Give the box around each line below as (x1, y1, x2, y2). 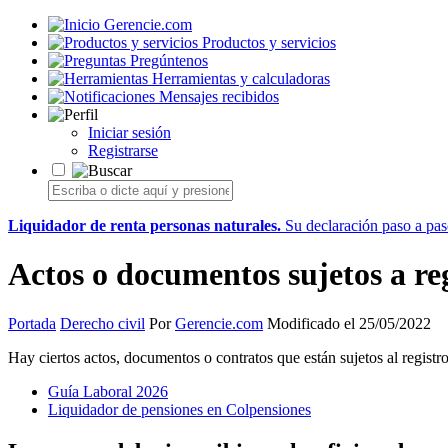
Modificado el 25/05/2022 (263, 314, 431, 332)
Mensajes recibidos (159, 88, 279, 105)
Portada (8, 314, 56, 332)
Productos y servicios (202, 34, 336, 51)
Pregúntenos (130, 52, 208, 69)
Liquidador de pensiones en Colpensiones (48, 400, 311, 418)
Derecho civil (60, 314, 145, 332)
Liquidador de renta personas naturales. (8, 217, 281, 234)
